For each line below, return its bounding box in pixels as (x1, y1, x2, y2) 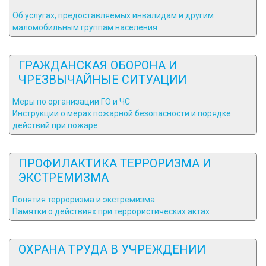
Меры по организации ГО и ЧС (12, 97, 130, 106)
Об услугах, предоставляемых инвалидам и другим (12, 11, 214, 20)
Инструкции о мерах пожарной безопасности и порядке (12, 109, 231, 118)
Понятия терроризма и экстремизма (12, 195, 155, 204)
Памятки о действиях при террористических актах (12, 207, 210, 216)
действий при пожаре (12, 121, 98, 130)
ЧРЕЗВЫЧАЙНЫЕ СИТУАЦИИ (18, 72, 187, 87)
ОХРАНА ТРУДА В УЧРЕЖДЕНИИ (18, 242, 206, 256)
